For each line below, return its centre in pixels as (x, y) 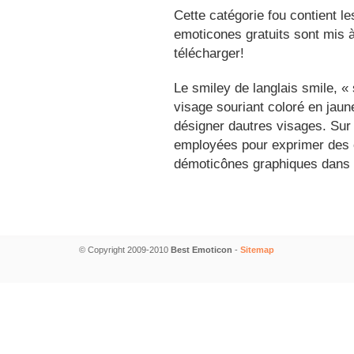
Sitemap (257, 250)
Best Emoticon (201, 250)
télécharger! (209, 53)
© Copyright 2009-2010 (125, 250)
